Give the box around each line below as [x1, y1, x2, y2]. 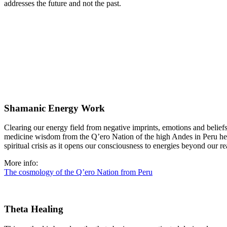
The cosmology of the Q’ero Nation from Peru [4, 168, 153, 177]
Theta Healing [4, 204, 63, 215]
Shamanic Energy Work [4, 102, 105, 113]
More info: [4, 159, 38, 168]
